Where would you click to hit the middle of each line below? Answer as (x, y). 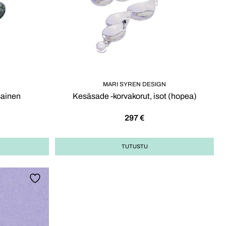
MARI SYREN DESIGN (134, 84)
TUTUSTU (134, 147)
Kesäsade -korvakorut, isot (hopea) (134, 96)
